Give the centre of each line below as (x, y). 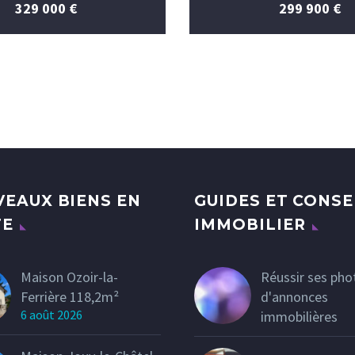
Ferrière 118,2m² (70, 296)
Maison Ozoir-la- (69, 277)
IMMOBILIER (250, 224)
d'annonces (294, 296)
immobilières (299, 316)
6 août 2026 (52, 314)
